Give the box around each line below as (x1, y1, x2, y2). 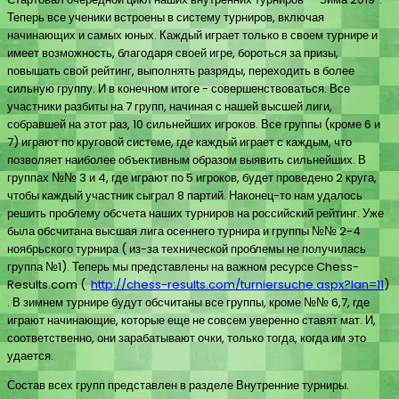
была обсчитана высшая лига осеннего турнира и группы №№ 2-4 (7, 223, 361, 240)
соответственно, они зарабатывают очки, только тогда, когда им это (7, 330, 366, 347)
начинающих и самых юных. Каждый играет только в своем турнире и (7, 27, 378, 45)
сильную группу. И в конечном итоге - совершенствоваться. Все (7, 80, 350, 98)
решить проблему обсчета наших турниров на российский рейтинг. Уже (7, 205, 384, 223)
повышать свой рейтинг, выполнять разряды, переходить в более (7, 62, 354, 80)
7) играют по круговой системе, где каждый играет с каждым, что (7, 134, 352, 151)
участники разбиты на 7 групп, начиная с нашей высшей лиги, (7, 98, 332, 116)
